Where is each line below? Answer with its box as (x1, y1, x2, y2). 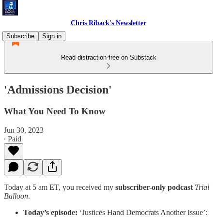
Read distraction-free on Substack (61, 54, 156, 61)
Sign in (42, 32, 62, 40)
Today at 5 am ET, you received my (4, 183, 115, 191)
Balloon (4, 191, 28, 200)
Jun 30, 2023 (4, 125, 44, 134)
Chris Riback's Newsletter (71, 19, 146, 27)
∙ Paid (4, 134, 21, 143)
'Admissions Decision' (4, 83, 112, 96)
